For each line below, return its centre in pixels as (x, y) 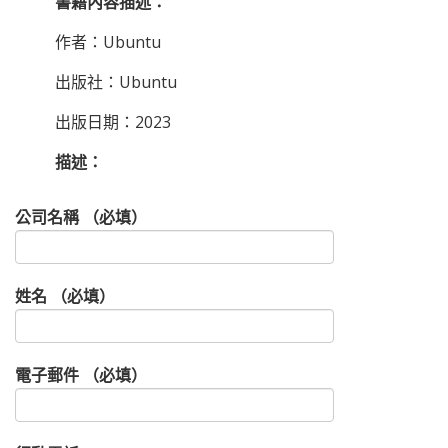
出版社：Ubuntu (115, 82)
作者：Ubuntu (107, 42)
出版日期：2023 (112, 122)
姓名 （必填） (65, 296)
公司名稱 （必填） (81, 217)
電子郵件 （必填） (81, 375)
